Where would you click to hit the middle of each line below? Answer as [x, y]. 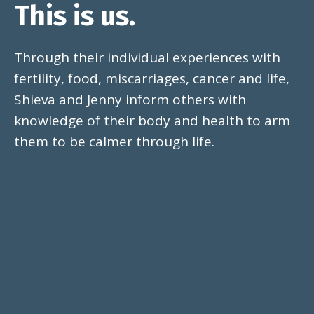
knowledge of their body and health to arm [152, 121]
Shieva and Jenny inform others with [130, 100]
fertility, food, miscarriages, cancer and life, [152, 78]
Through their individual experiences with [147, 57]
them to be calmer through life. [114, 142]
